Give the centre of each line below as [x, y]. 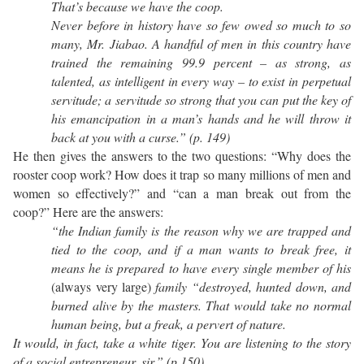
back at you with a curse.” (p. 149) [141, 137]
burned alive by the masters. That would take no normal [201, 305]
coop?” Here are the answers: [88, 212]
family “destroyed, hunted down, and [253, 287]
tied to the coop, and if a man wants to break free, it [201, 249]
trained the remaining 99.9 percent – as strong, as [201, 63]
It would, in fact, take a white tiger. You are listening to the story [182, 343]
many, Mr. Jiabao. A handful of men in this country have [201, 44]
